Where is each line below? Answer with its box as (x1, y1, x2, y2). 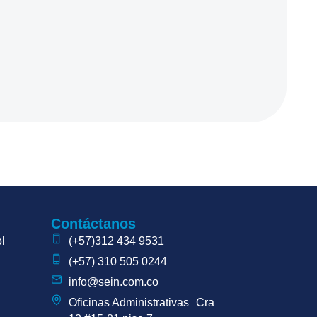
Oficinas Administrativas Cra (69, 296, 214, 309)
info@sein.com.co (69, 276, 158, 288)
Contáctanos (51, 216, 136, 231)
